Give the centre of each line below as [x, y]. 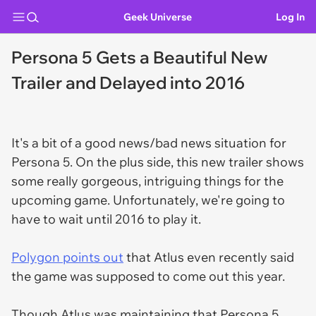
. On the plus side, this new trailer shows [187, 162]
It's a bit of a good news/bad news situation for [149, 143]
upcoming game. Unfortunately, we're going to [148, 200]
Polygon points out [67, 257]
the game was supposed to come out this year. [148, 276]
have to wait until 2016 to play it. [106, 219]
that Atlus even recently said [209, 257]
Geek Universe [158, 17]
